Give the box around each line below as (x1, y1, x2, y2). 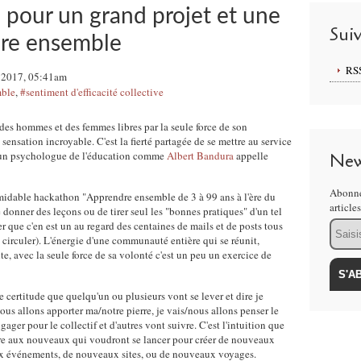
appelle (236, 148, 268, 163)
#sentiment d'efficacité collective (20, 85, 164, 99)
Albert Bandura (167, 148, 236, 163)
